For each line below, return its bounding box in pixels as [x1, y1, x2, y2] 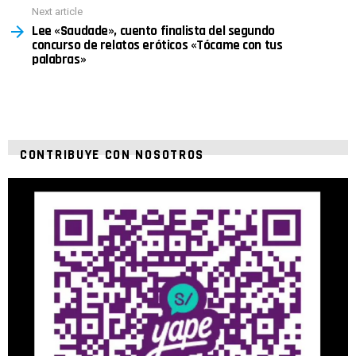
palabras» [32, 50, 87, 68]
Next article [32, 6, 83, 18]
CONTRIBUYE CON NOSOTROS [20, 145, 205, 164]
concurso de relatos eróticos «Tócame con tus [32, 36, 283, 54]
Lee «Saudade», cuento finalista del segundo [32, 21, 275, 40]
